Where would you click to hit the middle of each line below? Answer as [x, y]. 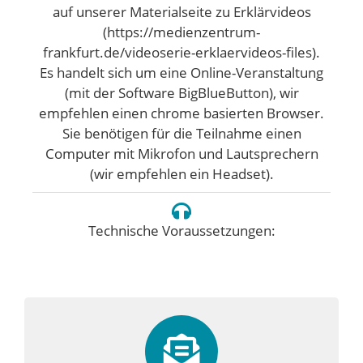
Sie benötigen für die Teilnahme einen [181, 133]
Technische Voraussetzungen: [181, 231]
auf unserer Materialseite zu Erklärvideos [181, 12]
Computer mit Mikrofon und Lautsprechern [181, 154]
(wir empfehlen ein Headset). [181, 174]
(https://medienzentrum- [181, 32]
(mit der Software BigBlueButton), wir [181, 93]
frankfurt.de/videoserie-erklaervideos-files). [181, 52]
